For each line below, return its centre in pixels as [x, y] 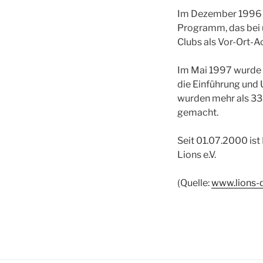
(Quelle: [194, 183]
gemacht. [198, 112]
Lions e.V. [197, 155]
